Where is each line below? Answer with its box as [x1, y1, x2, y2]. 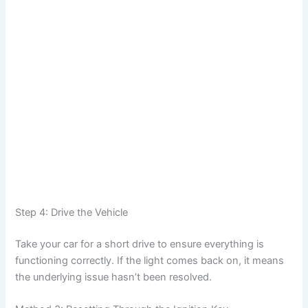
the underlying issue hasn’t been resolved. [15, 270, 212, 283]
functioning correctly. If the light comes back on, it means [15, 254, 285, 267]
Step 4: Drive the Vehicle [15, 206, 129, 219]
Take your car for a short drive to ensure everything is [15, 237, 265, 250]
